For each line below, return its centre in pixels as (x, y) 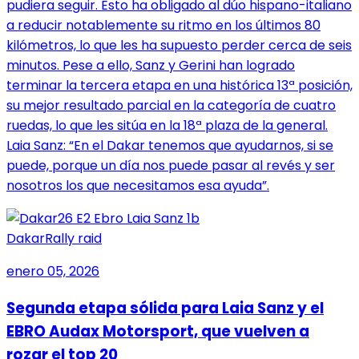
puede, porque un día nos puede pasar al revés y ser (171, 166)
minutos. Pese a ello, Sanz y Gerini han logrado (151, 66)
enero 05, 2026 (53, 272)
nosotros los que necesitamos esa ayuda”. (138, 186)
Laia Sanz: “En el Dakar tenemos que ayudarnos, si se (170, 146)
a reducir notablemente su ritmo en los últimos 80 (163, 26)
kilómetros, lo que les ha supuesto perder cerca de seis (179, 46)
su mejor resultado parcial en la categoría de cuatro (171, 106)
